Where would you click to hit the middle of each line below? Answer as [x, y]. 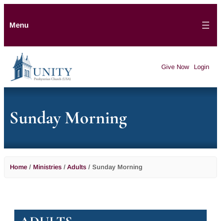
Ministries [47, 167]
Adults [77, 167]
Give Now [175, 67]
